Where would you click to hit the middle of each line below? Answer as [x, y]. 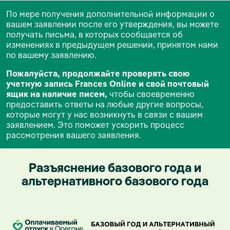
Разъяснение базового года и [115, 167]
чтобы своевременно [151, 94]
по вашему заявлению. [51, 55]
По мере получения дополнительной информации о [110, 14]
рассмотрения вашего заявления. [74, 135]
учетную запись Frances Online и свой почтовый [108, 83]
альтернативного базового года [115, 180]
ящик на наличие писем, [57, 94]
